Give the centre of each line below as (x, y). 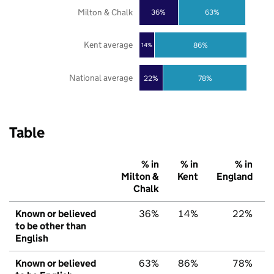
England (235, 177)
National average (101, 78)
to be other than (51, 226)
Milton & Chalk (105, 12)
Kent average (108, 45)
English (32, 239)
